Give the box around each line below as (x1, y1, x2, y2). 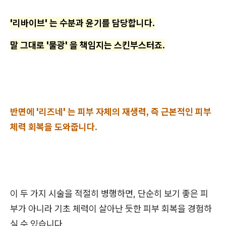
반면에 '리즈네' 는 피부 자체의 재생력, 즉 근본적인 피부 (10, 106, 211, 118)
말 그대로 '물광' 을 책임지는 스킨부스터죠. (10, 39, 165, 51)
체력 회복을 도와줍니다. (10, 121, 97, 133)
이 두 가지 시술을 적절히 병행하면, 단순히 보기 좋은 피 (10, 188, 208, 200)
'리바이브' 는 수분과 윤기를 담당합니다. (10, 17, 155, 29)
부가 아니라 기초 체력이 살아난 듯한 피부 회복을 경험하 (10, 203, 212, 215)
